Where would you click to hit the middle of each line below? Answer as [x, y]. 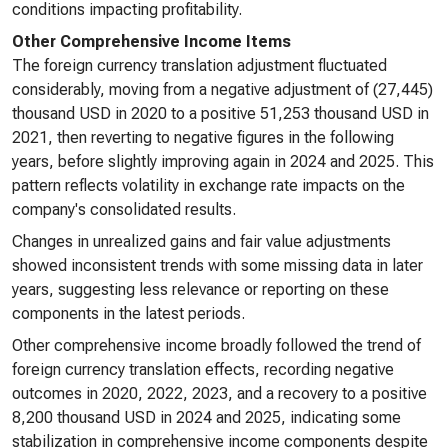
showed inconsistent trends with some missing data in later [217, 265]
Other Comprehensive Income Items [151, 41]
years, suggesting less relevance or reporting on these [200, 289]
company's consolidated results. [124, 209]
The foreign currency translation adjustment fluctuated [199, 65]
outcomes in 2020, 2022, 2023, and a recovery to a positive [219, 393]
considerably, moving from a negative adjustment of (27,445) [222, 89]
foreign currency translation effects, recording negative [203, 369]
